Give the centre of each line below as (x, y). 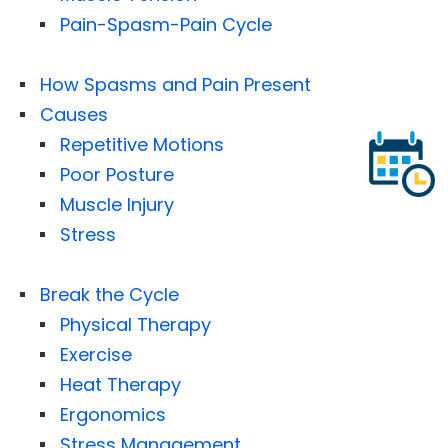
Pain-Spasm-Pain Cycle (166, 24)
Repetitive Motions (142, 144)
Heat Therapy (120, 384)
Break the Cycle (109, 294)
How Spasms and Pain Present (175, 84)
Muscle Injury (117, 204)
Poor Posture (117, 174)
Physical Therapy (135, 324)
